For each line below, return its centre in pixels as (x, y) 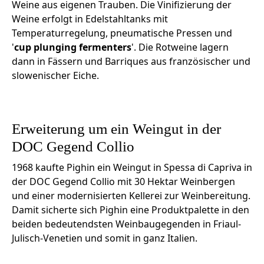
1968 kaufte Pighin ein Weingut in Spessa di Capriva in (132, 168)
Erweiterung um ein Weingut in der (116, 129)
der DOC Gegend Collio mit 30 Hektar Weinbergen (123, 182)
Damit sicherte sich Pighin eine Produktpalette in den (131, 210)
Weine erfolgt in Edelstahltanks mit (90, 19)
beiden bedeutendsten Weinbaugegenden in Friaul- (126, 224)
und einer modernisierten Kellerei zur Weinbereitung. (131, 196)
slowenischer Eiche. (55, 76)
